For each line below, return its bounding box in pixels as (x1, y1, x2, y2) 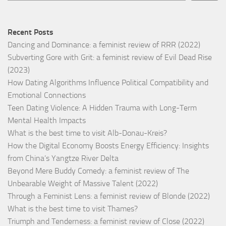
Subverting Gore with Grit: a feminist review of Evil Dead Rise (8, 52, 212, 62)
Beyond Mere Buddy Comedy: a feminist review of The (8, 165, 189, 176)
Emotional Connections (8, 90, 86, 100)
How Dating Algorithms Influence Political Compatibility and (8, 77, 208, 87)
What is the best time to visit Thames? (8, 203, 138, 213)
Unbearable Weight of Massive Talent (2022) (8, 178, 158, 188)
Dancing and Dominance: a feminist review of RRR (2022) (8, 39, 200, 49)
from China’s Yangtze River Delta (8, 153, 119, 163)
